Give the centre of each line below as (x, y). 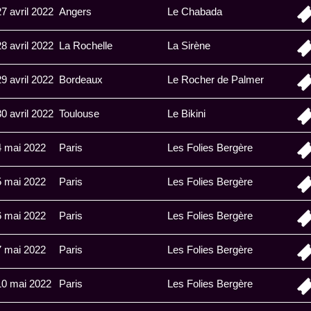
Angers (75, 11)
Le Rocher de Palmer (216, 79)
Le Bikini (186, 114)
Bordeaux (81, 79)
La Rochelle (86, 45)
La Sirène (189, 45)
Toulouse (79, 114)
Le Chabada (195, 11)
